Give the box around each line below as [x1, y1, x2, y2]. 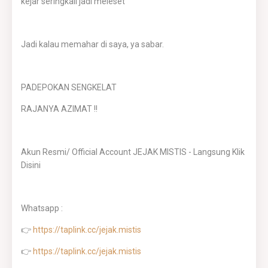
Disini [21, 160, 41, 170]
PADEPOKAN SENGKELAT [21, 83, 117, 92]
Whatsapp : [21, 203, 63, 213]
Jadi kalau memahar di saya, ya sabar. [21, 39, 164, 49]
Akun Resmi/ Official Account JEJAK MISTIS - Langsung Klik [21, 147, 245, 157]
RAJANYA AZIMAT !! [21, 104, 98, 114]
